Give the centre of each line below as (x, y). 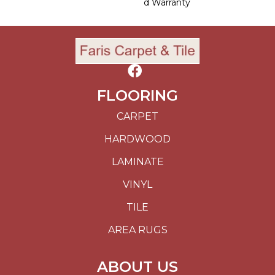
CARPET (137, 117)
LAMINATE (137, 162)
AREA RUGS (137, 230)
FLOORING (137, 96)
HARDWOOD (137, 139)
